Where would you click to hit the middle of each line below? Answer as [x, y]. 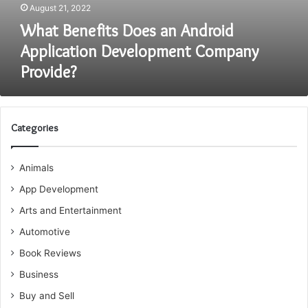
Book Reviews [50, 253]
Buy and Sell [47, 296]
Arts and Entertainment [70, 210]
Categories [35, 128]
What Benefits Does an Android [127, 31]
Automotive [45, 232]
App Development [59, 189]
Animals [36, 168]
